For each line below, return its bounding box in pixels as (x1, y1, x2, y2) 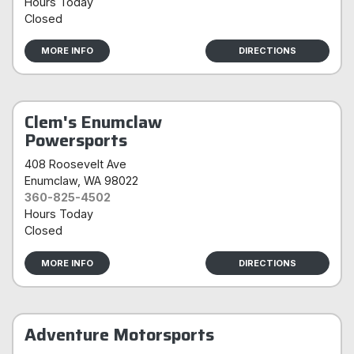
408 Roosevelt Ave (24, 157, 126, 171)
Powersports (24, 126, 127, 154)
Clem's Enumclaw (24, 108, 162, 136)
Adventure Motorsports (24, 321, 214, 348)
